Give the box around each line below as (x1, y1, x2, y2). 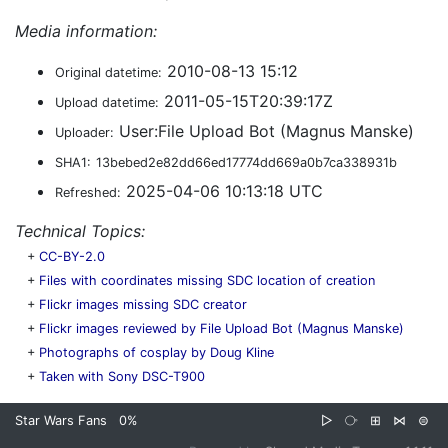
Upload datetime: (55, 95, 159, 110)
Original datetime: (55, 65, 162, 80)
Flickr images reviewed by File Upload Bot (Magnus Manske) (39, 321, 404, 336)
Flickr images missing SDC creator (39, 297, 247, 312)
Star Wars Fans (15, 413, 107, 428)
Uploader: (55, 125, 114, 140)
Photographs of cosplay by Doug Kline (39, 345, 274, 360)
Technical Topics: (15, 221, 145, 241)
